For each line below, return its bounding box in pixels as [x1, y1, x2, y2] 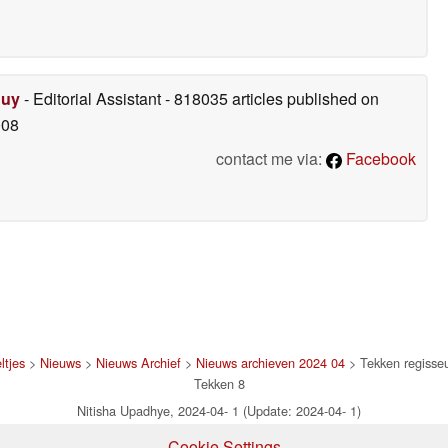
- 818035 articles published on [165, 86, 379, 110]
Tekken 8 [193, 373, 245, 393]
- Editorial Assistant [20, 86, 165, 110]
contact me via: [216, 146, 326, 170]
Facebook [342, 146, 416, 170]
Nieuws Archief [96, 352, 181, 372]
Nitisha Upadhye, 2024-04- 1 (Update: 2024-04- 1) [77, 400, 361, 420]
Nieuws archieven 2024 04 [196, 352, 345, 372]
